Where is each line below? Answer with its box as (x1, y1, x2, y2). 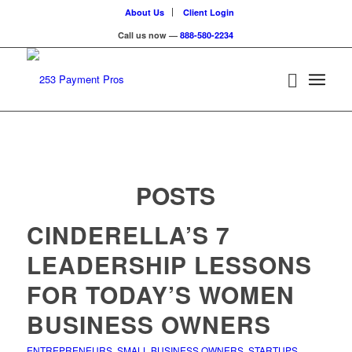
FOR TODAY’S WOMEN (26, 277, 295, 311)
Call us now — (118, 29, 181, 41)
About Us (125, 6, 165, 18)
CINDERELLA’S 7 (26, 218, 230, 251)
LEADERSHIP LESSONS (26, 247, 312, 281)
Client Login (183, 6, 235, 18)
